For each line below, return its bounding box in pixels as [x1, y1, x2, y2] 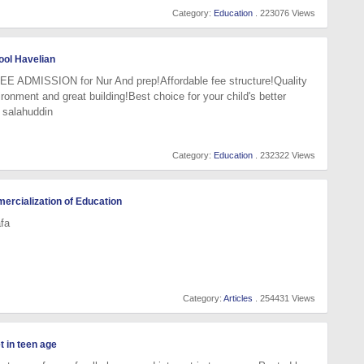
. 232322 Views [253, 150, 315, 161]
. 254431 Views [253, 293, 315, 303]
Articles [223, 293, 253, 303]
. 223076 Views [253, 7, 315, 18]
